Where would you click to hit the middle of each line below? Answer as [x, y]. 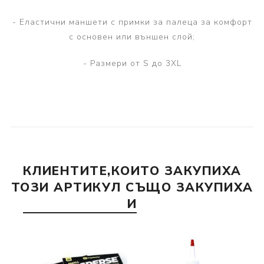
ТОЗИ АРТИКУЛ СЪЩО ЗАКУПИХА [132, 187]
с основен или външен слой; [132, 37]
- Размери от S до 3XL [132, 63]
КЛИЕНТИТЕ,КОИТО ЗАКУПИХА [132, 171]
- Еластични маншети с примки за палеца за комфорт [132, 22]
